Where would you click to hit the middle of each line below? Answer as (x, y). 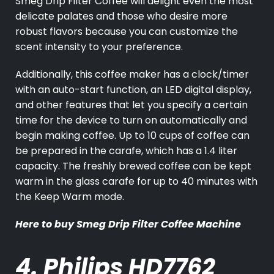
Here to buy (46, 224)
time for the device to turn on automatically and (131, 120)
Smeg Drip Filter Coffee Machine (159, 224)
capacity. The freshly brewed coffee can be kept (133, 166)
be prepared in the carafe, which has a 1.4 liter (126, 151)
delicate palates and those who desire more (121, 17)
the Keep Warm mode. (70, 197)
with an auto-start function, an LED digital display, (133, 90)
